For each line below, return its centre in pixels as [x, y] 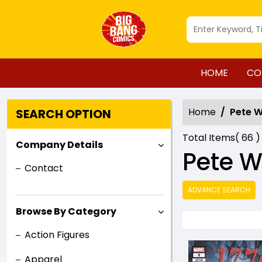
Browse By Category [66, 211]
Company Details [59, 145]
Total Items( [211, 138]
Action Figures [57, 235]
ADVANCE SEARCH [219, 190]
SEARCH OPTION [63, 114]
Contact [44, 168]
